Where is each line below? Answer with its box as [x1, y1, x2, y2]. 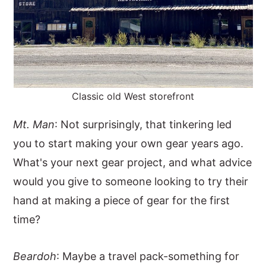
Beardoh [13, 250, 57, 262]
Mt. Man [13, 118, 55, 131]
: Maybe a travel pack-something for [56, 250, 240, 262]
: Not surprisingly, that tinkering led [55, 118, 232, 131]
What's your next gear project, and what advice [13, 156, 252, 169]
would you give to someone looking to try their [13, 175, 249, 188]
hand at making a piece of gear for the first [13, 194, 230, 207]
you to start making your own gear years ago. [13, 137, 244, 150]
